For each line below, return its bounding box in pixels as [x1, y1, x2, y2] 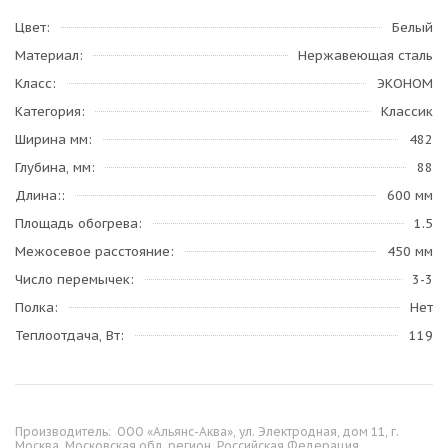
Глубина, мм [15, 159, 91, 176]
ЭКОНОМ [377, 75, 433, 92]
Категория [15, 103, 81, 120]
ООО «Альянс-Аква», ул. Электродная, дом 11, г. [117, 424, 399, 439]
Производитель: [15, 424, 114, 439]
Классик [381, 103, 433, 120]
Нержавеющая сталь [298, 47, 433, 64]
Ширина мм [15, 131, 88, 148]
